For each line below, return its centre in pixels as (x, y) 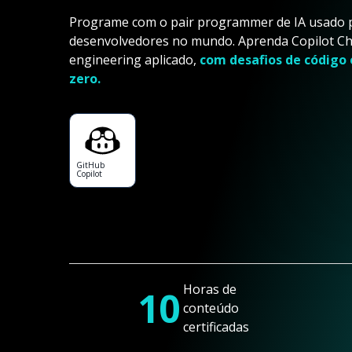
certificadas (216, 327)
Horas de (209, 290)
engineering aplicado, (134, 60)
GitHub (90, 165)
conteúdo (211, 308)
